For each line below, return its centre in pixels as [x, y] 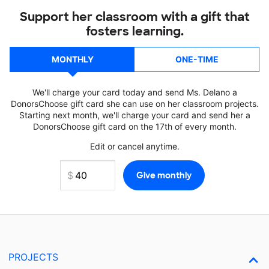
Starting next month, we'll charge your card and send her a [134, 115]
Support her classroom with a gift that [134, 17]
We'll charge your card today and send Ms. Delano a [134, 92]
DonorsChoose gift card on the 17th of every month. [134, 126]
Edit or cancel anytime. [134, 146]
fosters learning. [134, 31]
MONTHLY [72, 59]
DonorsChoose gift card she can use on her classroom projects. [134, 104]
